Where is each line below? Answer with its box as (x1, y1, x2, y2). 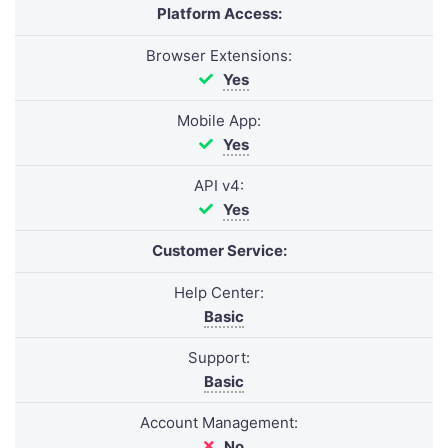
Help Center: (174, 283, 264, 302)
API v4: (194, 176, 244, 195)
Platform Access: (156, 4, 282, 23)
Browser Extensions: (146, 46, 292, 65)
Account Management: (140, 413, 298, 432)
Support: (188, 348, 250, 367)
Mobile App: (177, 111, 261, 130)
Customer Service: (151, 241, 287, 260)
